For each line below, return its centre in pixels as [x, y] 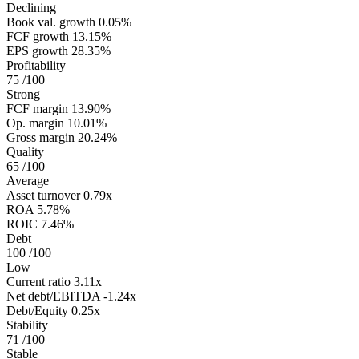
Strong [23, 94]
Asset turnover [43, 195]
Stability [27, 325]
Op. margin [35, 123]
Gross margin [40, 137]
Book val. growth [51, 22]
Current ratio [38, 281]
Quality [25, 151]
